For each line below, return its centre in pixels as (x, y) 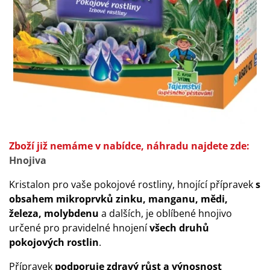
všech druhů (178, 228)
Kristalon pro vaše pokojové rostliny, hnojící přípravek (131, 184)
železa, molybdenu (54, 213)
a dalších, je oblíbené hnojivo (165, 213)
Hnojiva (28, 160)
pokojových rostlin (54, 242)
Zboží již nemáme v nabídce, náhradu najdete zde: (129, 146)
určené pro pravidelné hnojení (78, 228)
